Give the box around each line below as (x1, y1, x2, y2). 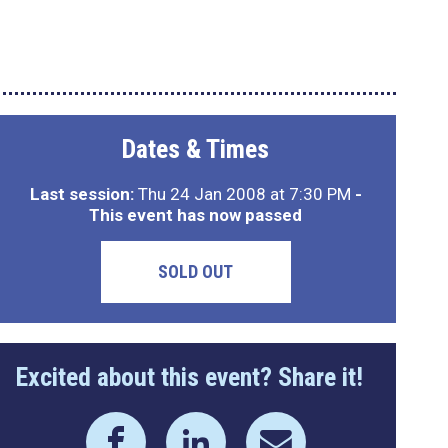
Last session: (29, 184, 134, 204)
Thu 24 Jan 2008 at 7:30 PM (133, 184, 355, 204)
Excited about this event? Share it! (15, 362, 363, 392)
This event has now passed (89, 205, 303, 225)
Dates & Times (122, 134, 270, 164)
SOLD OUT (158, 261, 234, 282)
